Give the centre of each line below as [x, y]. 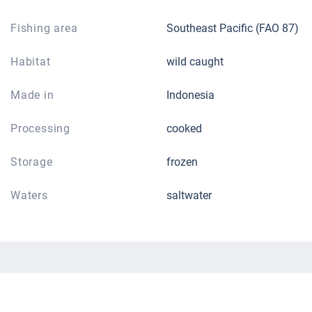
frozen [182, 162]
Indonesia [190, 95]
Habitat [31, 62]
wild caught [195, 62]
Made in [32, 95]
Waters [29, 196]
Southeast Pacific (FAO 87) [233, 29]
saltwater [189, 196]
